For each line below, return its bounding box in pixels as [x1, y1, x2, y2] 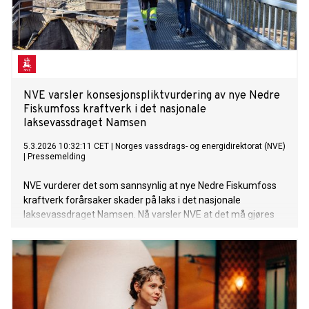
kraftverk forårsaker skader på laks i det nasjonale [23, 195, 241, 206]
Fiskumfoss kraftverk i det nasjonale [23, 103, 206, 117]
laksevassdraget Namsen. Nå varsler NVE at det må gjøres [23, 209, 275, 221]
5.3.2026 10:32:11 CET [23, 141, 109, 152]
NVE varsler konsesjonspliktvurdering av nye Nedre [23, 89, 280, 103]
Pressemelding [28, 152, 86, 162]
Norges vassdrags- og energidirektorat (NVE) [115, 141, 286, 152]
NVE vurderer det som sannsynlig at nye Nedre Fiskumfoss [23, 180, 277, 192]
